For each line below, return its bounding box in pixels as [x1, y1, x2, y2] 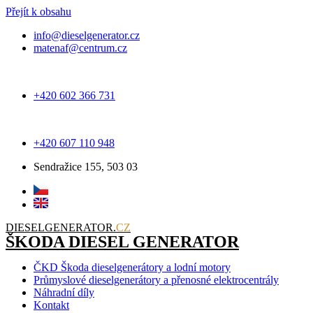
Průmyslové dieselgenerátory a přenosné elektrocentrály [34, 274, 279, 286]
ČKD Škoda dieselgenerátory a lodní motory [34, 261, 231, 274]
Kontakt [34, 299, 69, 312]
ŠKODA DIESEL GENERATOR [6, 233, 239, 252]
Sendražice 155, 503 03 [34, 161, 138, 173]
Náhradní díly [34, 286, 94, 299]
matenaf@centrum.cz [34, 42, 127, 54]
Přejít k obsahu [6, 6, 71, 17]
